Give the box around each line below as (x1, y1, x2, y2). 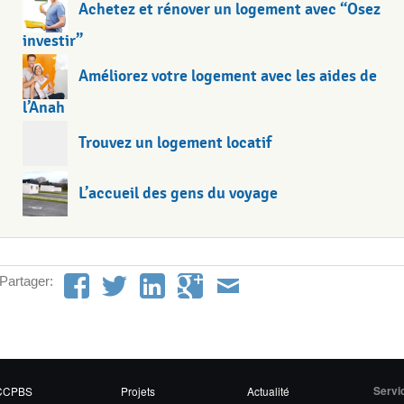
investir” (23, 31, 83, 50)
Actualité (247, 382, 289, 399)
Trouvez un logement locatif (78, 132, 271, 152)
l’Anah (23, 97, 65, 117)
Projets (121, 382, 155, 399)
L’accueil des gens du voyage (78, 182, 278, 203)
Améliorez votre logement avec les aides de (78, 65, 377, 86)
